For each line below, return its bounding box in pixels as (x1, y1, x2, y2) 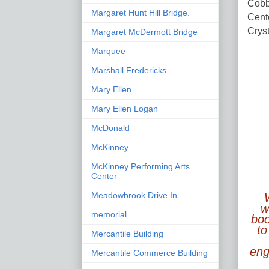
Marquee (91, 46, 125, 56)
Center (91, 171, 117, 181)
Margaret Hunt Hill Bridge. (91, 7, 190, 17)
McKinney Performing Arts (91, 161, 190, 171)
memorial (91, 209, 127, 219)
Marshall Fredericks (91, 65, 166, 75)
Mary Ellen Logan (91, 103, 158, 113)
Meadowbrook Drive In (91, 190, 177, 200)
